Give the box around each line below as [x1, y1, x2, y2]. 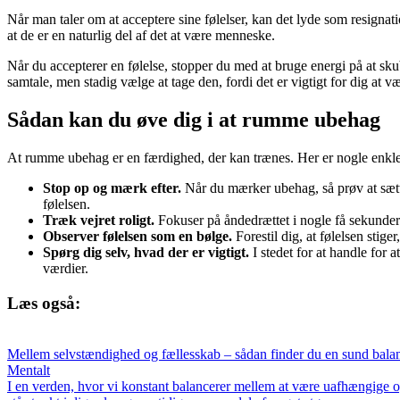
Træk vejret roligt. [43, 212, 154, 229]
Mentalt [7, 362, 50, 378]
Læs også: [7, 293, 80, 312]
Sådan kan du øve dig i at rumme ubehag [7, 108, 380, 132]
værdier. [43, 261, 88, 277]
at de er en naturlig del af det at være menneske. [7, 28, 275, 44]
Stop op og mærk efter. [43, 180, 181, 196]
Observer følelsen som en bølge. [43, 229, 232, 245]
